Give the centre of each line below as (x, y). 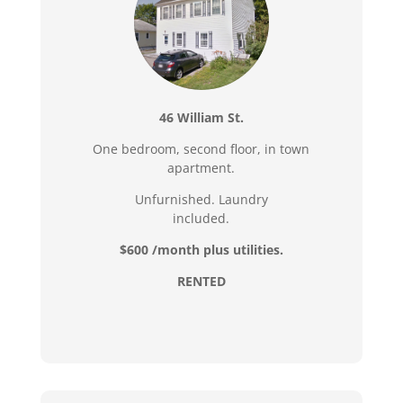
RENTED (201, 281)
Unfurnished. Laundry (201, 199)
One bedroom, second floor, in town (201, 148)
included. (201, 218)
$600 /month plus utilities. (201, 249)
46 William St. (201, 117)
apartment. (201, 167)
